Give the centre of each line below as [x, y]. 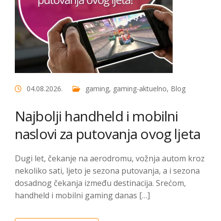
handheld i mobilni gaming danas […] [82, 195]
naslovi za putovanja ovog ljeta [108, 134]
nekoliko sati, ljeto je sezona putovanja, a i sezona [107, 171]
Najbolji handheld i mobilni [97, 116]
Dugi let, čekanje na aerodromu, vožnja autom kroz [110, 158]
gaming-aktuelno [140, 89]
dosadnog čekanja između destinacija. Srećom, [100, 183]
